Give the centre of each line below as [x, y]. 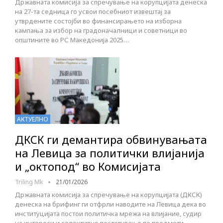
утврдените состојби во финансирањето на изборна [98, 21]
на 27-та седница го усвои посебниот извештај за [93, 12]
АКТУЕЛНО [33, 119]
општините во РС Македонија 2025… [72, 40]
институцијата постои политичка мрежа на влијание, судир [108, 214]
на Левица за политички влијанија [110, 153]
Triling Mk [30, 182]
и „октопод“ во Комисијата [88, 167]
